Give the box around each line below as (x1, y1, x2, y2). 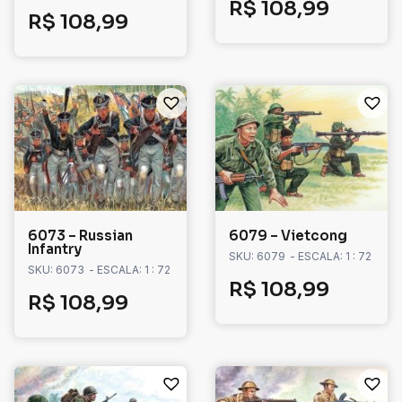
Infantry (28, 240, 82, 258)
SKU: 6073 (28, 263, 84, 277)
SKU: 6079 (229, 249, 285, 264)
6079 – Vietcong (229, 227, 347, 245)
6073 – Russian (28, 227, 133, 245)
